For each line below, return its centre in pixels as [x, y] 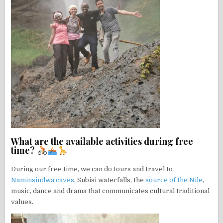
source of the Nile [174, 180]
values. [22, 202]
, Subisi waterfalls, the [110, 180]
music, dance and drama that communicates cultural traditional [111, 191]
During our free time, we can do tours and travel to [92, 169]
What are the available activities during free [102, 141]
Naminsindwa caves [43, 180]
